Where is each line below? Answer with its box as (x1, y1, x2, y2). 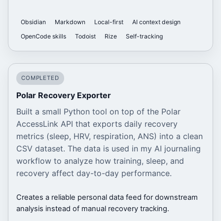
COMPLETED (21, 74, 60, 82)
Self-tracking (125, 32, 163, 40)
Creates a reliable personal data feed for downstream (16, 193, 198, 202)
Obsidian (20, 18, 46, 26)
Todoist (74, 32, 96, 40)
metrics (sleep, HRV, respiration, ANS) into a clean (16, 131, 203, 141)
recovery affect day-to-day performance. (16, 168, 172, 178)
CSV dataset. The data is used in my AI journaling (16, 143, 201, 153)
